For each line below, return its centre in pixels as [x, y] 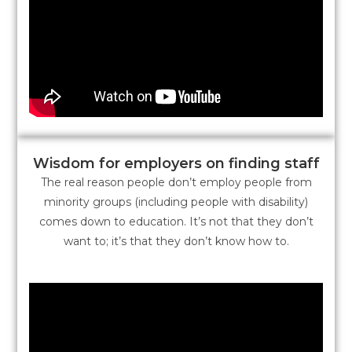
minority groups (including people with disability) [176, 202]
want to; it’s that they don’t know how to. [176, 241]
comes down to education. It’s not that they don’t [176, 221]
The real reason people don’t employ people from [176, 182]
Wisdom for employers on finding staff [176, 163]
